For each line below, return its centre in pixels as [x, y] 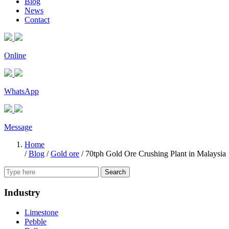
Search [115, 172]
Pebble [36, 221]
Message [18, 127]
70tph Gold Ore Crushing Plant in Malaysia [156, 154]
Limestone [41, 212]
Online [15, 56]
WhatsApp [21, 91]
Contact [37, 20]
